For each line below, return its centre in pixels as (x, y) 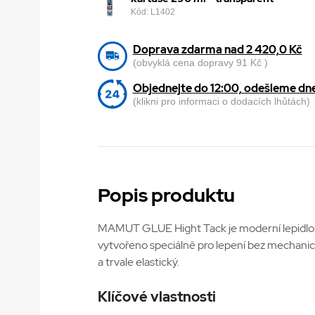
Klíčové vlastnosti (156, 296)
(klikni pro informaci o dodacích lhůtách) (221, 101)
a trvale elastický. (138, 262)
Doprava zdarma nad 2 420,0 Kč (217, 49)
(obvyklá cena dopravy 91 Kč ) (200, 62)
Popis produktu (166, 195)
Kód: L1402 (153, 12)
